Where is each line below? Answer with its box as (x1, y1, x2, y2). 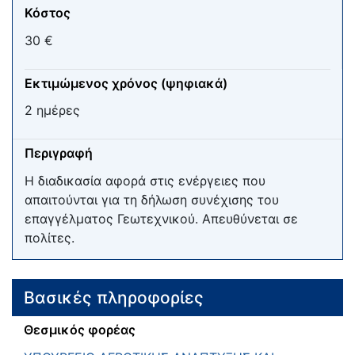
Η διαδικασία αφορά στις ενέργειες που (25, 172, 265, 189)
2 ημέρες (25, 102, 80, 119)
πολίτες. (25, 229, 74, 246)
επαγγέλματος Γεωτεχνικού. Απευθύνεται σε (25, 210, 298, 227)
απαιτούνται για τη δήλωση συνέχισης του (25, 191, 279, 208)
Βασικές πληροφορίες (24, 287, 204, 307)
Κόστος (25, 4, 71, 21)
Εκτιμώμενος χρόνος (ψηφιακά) (25, 74, 227, 91)
